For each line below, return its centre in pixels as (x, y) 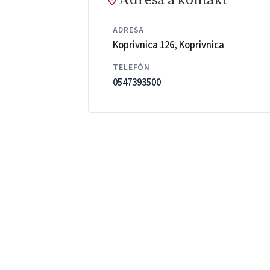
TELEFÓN (132, 67)
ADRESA (129, 30)
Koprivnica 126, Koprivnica (169, 45)
